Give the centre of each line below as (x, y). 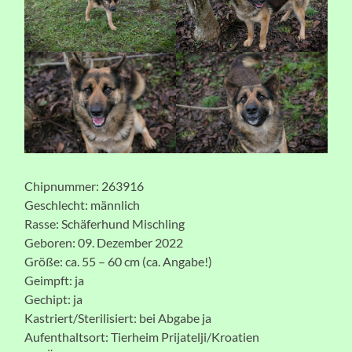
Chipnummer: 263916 (84, 185)
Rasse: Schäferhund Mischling (105, 223)
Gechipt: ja (54, 299)
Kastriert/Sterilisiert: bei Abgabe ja (118, 317)
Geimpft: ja (55, 280)
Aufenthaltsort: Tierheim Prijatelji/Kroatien (142, 336)
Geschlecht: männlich (82, 204)
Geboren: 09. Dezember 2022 (104, 242)
